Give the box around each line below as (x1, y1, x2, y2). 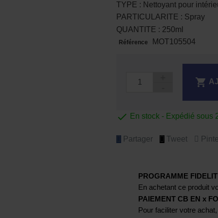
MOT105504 (152, 37, 196, 46)
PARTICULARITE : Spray (116, 13, 205, 21)
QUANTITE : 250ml (116, 25, 183, 34)
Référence (118, 39, 148, 46)
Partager (121, 134, 153, 143)
